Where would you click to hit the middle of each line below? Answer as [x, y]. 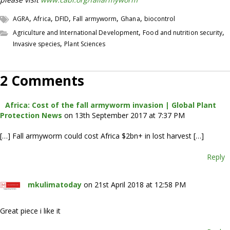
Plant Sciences [85, 44]
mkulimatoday [55, 184]
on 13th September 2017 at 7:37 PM [124, 115]
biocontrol [160, 19]
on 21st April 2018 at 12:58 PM [135, 184]
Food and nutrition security [183, 33]
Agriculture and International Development [76, 33]
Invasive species [37, 44]
